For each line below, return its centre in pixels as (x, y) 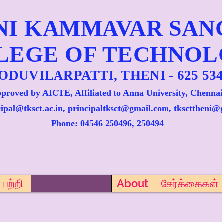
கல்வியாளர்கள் (70, 183)
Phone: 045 (72, 123)
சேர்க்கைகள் (190, 183)
